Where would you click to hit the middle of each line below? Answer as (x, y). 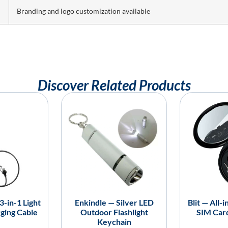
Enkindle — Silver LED (114, 203)
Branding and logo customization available (83, 11)
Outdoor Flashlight (114, 212)
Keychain (114, 222)
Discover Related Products (114, 85)
